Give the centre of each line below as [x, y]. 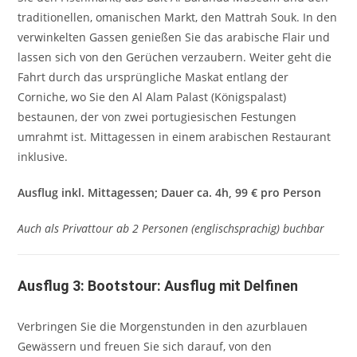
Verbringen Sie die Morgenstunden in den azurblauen [163, 326]
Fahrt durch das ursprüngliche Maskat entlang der [153, 77]
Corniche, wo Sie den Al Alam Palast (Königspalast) [152, 97]
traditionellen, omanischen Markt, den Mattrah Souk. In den [178, 17]
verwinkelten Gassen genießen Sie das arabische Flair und [174, 37]
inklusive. [43, 157]
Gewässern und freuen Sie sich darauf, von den [145, 346]
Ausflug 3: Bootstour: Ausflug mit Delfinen [158, 286]
